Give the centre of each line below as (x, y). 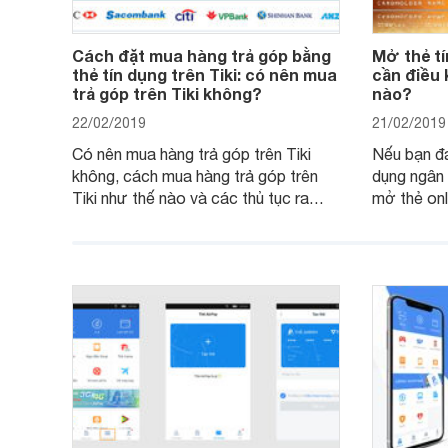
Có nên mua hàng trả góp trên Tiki (191, 154)
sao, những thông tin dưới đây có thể (203, 220)
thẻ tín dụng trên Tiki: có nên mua (204, 74)
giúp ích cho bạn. (131, 242)
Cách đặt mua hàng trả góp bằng (201, 55)
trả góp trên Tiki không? (167, 93)
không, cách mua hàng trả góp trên (195, 176)
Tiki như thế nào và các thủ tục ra (190, 198)
